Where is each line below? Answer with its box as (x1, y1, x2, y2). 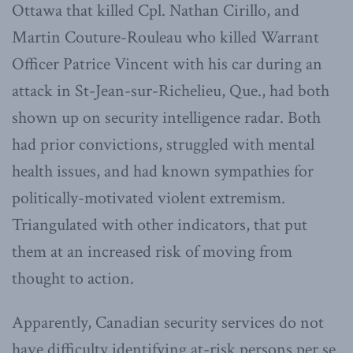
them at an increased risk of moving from (12, 240, 292, 263)
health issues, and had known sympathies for (12, 159, 314, 183)
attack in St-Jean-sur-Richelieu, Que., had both (12, 79, 329, 102)
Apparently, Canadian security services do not (12, 310, 324, 334)
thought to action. (12, 266, 134, 290)
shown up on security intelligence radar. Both (12, 106, 321, 129)
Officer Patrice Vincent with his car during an (12, 52, 322, 76)
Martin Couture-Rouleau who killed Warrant (12, 25, 319, 49)
